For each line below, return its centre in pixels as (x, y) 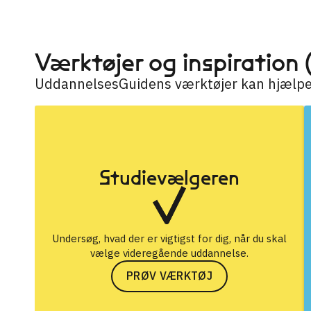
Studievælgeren (169, 177)
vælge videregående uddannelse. (169, 253)
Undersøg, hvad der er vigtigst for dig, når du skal (169, 238)
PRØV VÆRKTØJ (169, 276)
